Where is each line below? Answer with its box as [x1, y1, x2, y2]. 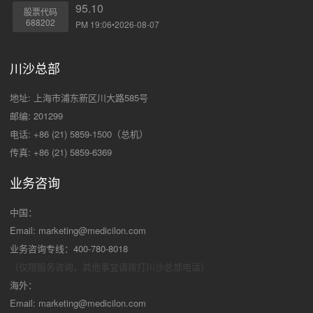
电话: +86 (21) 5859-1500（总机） [10, 127, 148, 141]
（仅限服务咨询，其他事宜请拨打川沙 [10, 260, 164, 274]
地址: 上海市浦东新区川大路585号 [10, 91, 148, 105]
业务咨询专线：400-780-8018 [10, 242, 128, 256]
